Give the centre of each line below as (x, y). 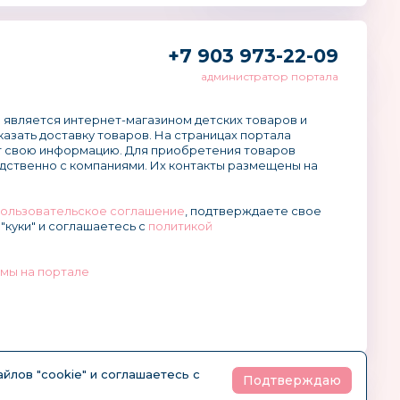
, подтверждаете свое (253, 211)
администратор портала (269, 76)
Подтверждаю (292, 380)
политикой (180, 226)
